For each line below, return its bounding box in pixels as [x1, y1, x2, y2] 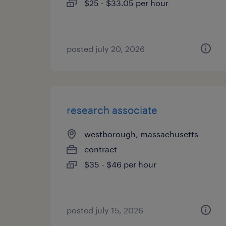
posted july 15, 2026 [67, 205, 143, 215]
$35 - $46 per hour [84, 159, 156, 169]
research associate [67, 104, 157, 116]
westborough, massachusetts [84, 129, 198, 139]
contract [84, 144, 117, 154]
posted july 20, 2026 [67, 44, 145, 53]
